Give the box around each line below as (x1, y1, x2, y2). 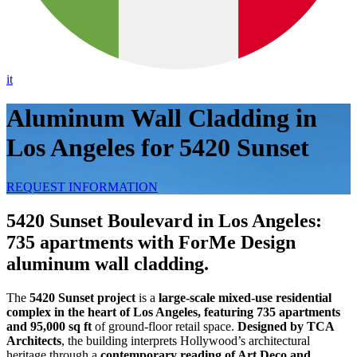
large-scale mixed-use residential (159, 290, 331, 304)
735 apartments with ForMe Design (6, 231, 296, 253)
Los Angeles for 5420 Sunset (6, 133, 309, 163)
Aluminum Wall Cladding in (6, 104, 317, 133)
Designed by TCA (237, 319, 334, 333)
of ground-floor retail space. (92, 319, 237, 333)
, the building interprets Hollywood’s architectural (61, 333, 310, 347)
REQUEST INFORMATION (6, 179, 158, 194)
